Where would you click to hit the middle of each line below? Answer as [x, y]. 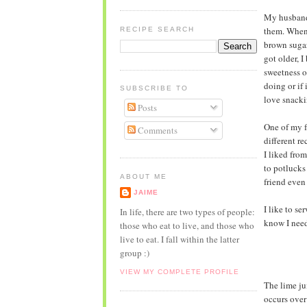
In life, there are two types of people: [187, 212]
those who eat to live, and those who [187, 226]
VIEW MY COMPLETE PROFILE [179, 271]
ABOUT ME [143, 176]
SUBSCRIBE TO [154, 88]
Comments [157, 131]
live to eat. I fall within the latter [179, 240]
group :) [134, 253]
